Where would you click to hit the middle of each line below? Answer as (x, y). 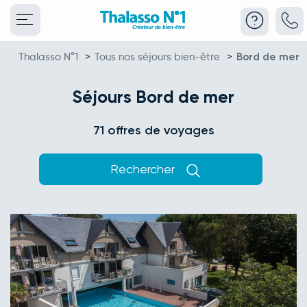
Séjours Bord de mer (153, 97)
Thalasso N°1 (48, 57)
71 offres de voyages (153, 130)
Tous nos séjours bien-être (157, 57)
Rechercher (144, 169)
